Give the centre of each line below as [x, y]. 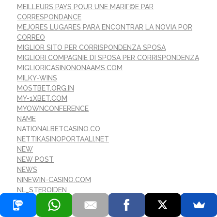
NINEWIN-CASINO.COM [54, 179]
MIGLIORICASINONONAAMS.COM [70, 68]
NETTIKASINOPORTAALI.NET [63, 139]
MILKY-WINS [37, 78]
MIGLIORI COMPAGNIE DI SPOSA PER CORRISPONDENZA [108, 57]
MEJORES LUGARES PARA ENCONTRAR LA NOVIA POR [105, 27]
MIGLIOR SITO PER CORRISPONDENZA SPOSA [91, 47]
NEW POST [35, 159]
